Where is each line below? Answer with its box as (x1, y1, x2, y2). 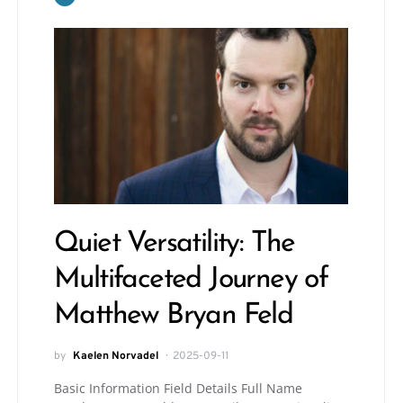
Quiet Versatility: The (54, 229, 295, 258)
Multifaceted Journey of (54, 265, 328, 294)
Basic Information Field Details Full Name (54, 380, 302, 397)
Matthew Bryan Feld (54, 301, 293, 330)
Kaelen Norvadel (73, 349, 158, 363)
